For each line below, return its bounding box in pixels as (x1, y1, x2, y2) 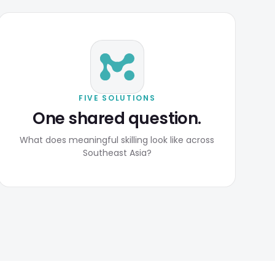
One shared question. (33, 107, 201, 130)
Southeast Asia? (82, 147, 152, 159)
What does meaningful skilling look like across (20, 134, 215, 146)
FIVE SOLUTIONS (78, 93, 156, 103)
